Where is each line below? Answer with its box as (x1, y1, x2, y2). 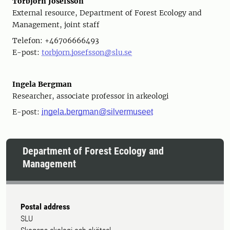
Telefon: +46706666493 (12, 36, 99, 45)
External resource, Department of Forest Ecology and (12, 8, 202, 17)
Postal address (21, 202, 70, 212)
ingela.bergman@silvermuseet (42, 107, 153, 116)
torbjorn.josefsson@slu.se (42, 48, 132, 57)
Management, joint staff (12, 20, 100, 29)
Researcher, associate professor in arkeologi (12, 91, 169, 101)
